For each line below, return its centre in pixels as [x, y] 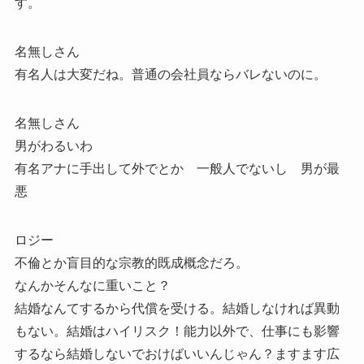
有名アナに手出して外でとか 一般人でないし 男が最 [177, 168]
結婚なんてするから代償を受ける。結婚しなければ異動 [177, 308]
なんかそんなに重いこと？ [92, 285]
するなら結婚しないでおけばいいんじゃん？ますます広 [177, 353]
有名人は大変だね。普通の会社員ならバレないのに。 [170, 74]
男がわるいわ [53, 145]
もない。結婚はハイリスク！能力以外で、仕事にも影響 [177, 331]
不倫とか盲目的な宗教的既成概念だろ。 [131, 262]
